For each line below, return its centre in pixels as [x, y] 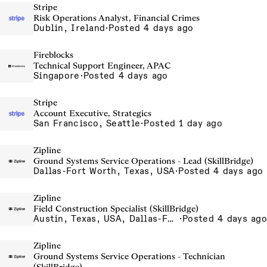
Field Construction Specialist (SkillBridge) [116, 209]
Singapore [57, 76]
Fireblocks [53, 55]
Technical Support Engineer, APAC [102, 66]
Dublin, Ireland [69, 28]
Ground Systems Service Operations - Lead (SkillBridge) [143, 161]
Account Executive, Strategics [92, 113]
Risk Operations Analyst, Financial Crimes [117, 18]
